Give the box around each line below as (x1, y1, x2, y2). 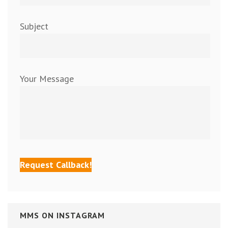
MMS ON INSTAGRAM (20, 210, 105, 221)
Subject (20, 20, 48, 33)
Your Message (20, 73, 74, 85)
